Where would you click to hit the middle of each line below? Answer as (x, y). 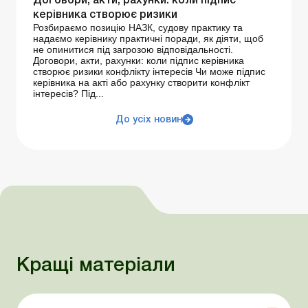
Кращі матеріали (96, 266)
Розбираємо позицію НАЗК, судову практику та (138, 28)
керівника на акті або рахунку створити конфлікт (141, 83)
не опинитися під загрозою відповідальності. (133, 50)
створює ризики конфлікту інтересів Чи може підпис (149, 72)
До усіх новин (148, 120)
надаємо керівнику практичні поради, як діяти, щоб (148, 39)
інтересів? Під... (68, 94)
